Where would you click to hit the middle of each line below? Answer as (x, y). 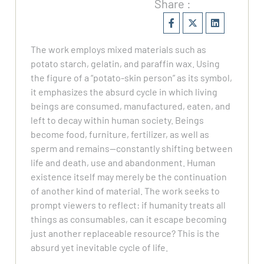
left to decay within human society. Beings (118, 120)
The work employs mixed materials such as (119, 49)
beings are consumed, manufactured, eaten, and (131, 106)
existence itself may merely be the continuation (129, 177)
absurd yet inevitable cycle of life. (100, 247)
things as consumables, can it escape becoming (129, 219)
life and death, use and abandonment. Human (123, 163)
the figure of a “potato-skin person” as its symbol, (132, 78)
